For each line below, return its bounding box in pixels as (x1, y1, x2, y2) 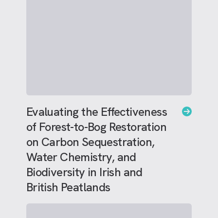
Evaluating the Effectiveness (26, 104, 167, 119)
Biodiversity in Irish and (26, 164, 143, 180)
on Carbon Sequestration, (26, 134, 155, 149)
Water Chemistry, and (26, 149, 136, 164)
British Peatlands (26, 180, 110, 195)
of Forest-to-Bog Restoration (26, 119, 166, 134)
